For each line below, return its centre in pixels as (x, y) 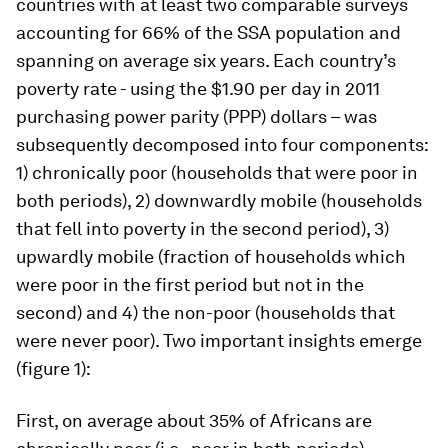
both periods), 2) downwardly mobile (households (219, 200)
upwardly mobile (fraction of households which (211, 256)
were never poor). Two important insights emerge (219, 340)
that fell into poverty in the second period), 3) (202, 228)
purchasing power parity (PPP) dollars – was (196, 116)
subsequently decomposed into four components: (222, 144)
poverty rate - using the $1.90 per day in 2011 (198, 88)
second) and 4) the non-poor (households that (205, 312)
